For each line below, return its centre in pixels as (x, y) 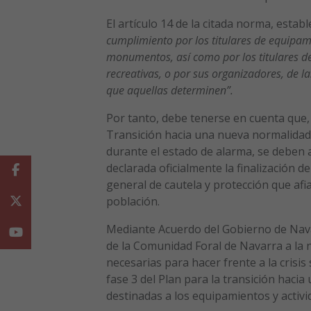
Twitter (35, 200)
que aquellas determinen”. (169, 91)
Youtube (39, 232)
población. (133, 202)
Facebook (38, 169)
